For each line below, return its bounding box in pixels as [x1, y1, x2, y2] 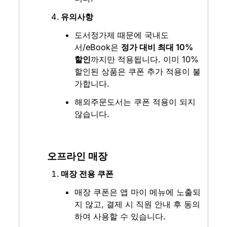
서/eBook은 [74, 42, 122, 53]
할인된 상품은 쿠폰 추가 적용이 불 [74, 66, 201, 77]
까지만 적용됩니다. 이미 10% [91, 54, 199, 65]
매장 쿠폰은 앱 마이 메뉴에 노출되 [74, 187, 201, 198]
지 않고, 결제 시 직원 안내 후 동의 [74, 199, 201, 210]
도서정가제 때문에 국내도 [74, 30, 169, 41]
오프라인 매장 [47, 150, 107, 163]
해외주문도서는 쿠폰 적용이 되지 [74, 97, 196, 107]
